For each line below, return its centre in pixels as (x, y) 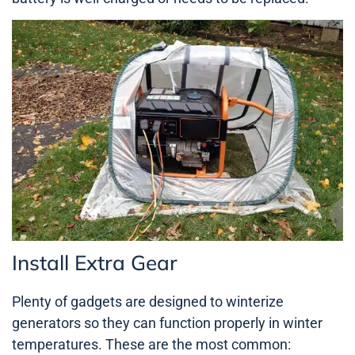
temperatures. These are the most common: (151, 345)
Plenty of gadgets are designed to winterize (148, 302)
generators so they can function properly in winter (167, 323)
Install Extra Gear (95, 263)
